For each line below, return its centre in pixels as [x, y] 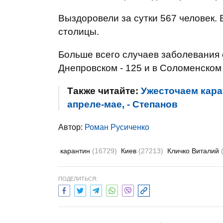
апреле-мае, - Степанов [122, 104]
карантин [76, 151]
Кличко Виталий [194, 151]
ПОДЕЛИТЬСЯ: [78, 179]
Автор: [71, 127]
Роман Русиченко [117, 127]
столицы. [79, 32]
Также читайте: [104, 91]
